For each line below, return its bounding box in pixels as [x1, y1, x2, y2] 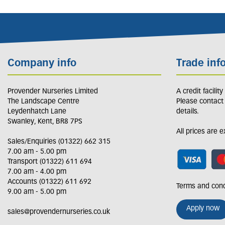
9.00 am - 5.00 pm [8, 188, 66, 196]
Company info [8, 59, 76, 69]
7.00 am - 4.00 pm [8, 168, 66, 176]
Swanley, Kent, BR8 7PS [8, 118, 82, 126]
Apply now [186, 204, 219, 212]
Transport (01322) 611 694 [8, 158, 92, 166]
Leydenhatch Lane [8, 107, 66, 116]
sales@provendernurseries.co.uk [8, 208, 110, 216]
